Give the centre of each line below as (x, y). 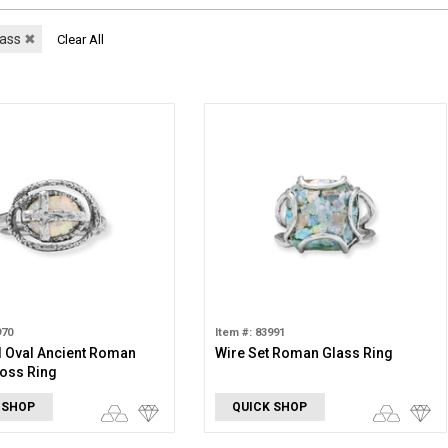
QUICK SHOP (270, 407)
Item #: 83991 (249, 332)
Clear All (80, 39)
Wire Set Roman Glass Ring (303, 353)
